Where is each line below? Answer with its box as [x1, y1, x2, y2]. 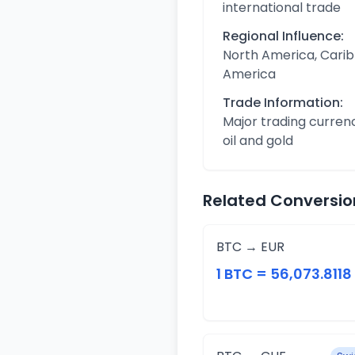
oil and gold [223, 132, 293, 150]
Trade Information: [223, 94, 343, 112]
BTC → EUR [216, 238, 284, 256]
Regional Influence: [223, 27, 344, 45]
